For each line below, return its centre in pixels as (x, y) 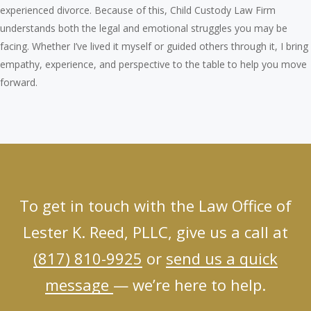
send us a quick (222, 258)
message (79, 284)
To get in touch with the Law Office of (155, 205)
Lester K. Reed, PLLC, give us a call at (155, 232)
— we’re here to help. (190, 284)
